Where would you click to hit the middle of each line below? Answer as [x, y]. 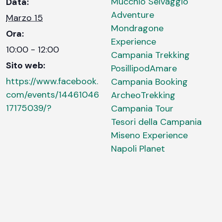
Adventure [133, 15]
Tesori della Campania [156, 122]
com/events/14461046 [53, 94]
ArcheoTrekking [143, 95]
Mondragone [137, 28]
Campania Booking [149, 82]
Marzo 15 [25, 18]
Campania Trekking [150, 55]
